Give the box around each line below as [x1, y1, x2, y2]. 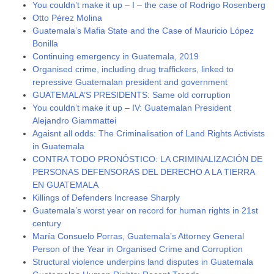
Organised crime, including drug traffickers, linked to [32, 64, 234, 74]
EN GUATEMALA [32, 179, 99, 190]
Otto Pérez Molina [32, 12, 103, 23]
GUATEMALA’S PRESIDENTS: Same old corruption [32, 89, 231, 100]
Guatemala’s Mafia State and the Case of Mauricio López [32, 25, 254, 35]
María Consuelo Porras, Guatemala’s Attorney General [32, 231, 245, 241]
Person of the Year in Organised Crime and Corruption [32, 243, 243, 254]
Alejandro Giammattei [32, 115, 117, 125]
